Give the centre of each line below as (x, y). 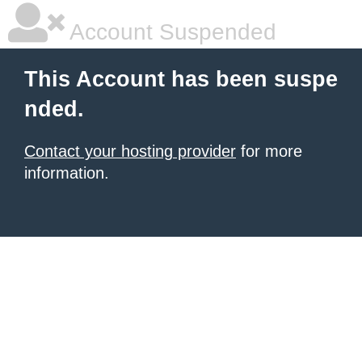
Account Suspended (170, 32)
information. (67, 173)
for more (269, 151)
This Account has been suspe (181, 79)
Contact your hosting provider (130, 151)
